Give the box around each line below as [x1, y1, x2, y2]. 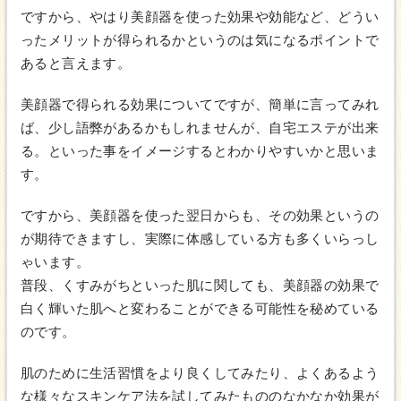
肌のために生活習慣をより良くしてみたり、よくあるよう [21, 365, 380, 381]
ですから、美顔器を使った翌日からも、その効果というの [21, 208, 380, 224]
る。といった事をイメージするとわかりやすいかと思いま [21, 143, 380, 159]
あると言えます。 [21, 55, 132, 72]
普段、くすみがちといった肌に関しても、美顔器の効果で [21, 277, 380, 294]
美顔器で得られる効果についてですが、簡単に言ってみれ [21, 97, 380, 113]
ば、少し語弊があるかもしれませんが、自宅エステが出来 [21, 120, 380, 136]
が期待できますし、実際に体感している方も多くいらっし [21, 231, 380, 247]
